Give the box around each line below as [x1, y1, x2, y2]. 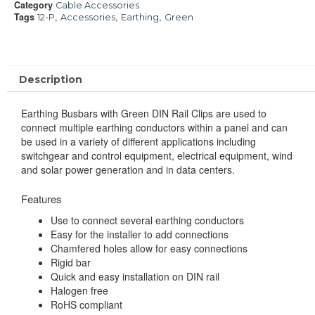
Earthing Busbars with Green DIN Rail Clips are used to [21, 105, 266, 120]
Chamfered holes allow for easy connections [51, 240, 247, 255]
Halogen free [51, 283, 108, 297]
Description [18, 72, 82, 86]
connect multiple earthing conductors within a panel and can [21, 120, 288, 134]
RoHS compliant [51, 297, 122, 311]
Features [21, 191, 62, 207]
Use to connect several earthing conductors [51, 212, 244, 227]
